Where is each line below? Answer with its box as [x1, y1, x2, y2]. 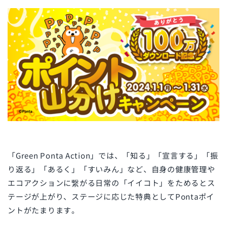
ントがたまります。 [8, 205, 80, 216]
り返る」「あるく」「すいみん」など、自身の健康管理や [8, 164, 215, 175]
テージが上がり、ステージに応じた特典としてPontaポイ [8, 191, 214, 202]
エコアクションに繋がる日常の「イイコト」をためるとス [8, 177, 215, 188]
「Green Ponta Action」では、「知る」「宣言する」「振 [8, 150, 218, 161]
